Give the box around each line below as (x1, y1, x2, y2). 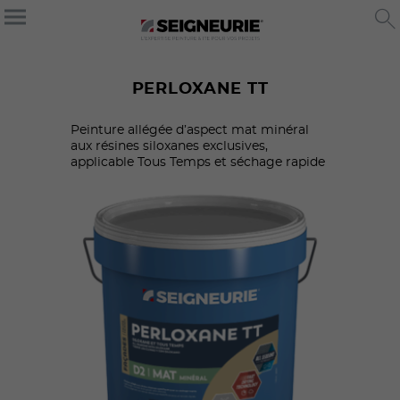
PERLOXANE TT (131, 80, 269, 97)
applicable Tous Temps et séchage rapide (71, 155, 325, 169)
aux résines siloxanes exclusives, (71, 139, 268, 153)
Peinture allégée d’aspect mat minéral (71, 123, 309, 137)
